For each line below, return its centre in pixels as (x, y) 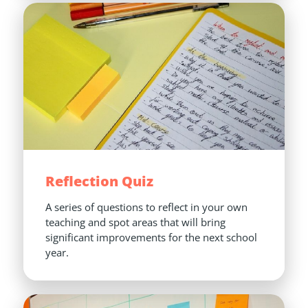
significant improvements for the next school (151, 237)
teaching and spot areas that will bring (135, 222)
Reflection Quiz (99, 181)
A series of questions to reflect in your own (146, 207)
